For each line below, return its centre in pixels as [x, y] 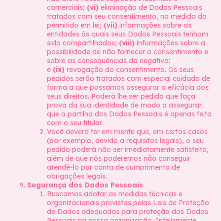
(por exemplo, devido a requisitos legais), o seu [125, 141]
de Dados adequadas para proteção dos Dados [128, 212]
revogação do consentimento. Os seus [129, 70]
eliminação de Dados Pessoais [150, 7]
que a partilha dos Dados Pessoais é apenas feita [129, 114]
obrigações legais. [77, 176]
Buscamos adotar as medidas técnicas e [115, 194]
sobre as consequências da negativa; [109, 61]
